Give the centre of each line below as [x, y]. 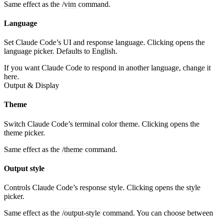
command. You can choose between [157, 213]
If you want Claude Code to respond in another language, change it [107, 68]
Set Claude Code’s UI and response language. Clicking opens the [104, 43]
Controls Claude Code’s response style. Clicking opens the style [102, 188]
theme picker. [24, 132]
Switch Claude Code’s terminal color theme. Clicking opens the [102, 124]
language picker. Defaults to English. [61, 51]
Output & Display [32, 86]
